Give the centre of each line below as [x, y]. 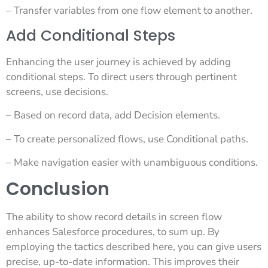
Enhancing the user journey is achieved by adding [118, 62]
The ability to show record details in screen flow [114, 217]
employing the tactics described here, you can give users [134, 247]
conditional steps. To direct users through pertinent [121, 77]
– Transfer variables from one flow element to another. [129, 11]
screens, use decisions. [57, 92]
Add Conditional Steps [91, 35]
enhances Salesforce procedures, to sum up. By [113, 232]
